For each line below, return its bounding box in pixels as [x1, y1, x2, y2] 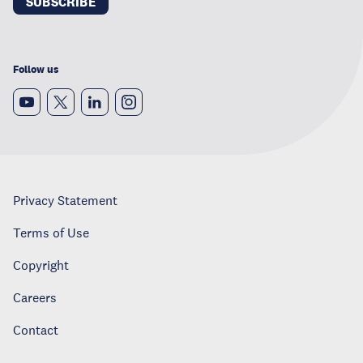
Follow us [13, 62, 58, 77]
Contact [13, 322, 58, 339]
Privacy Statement [13, 192, 117, 209]
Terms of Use [13, 224, 89, 241]
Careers [13, 289, 57, 306]
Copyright [13, 257, 69, 274]
